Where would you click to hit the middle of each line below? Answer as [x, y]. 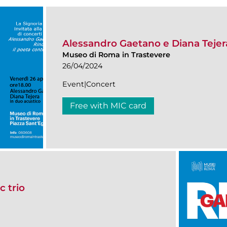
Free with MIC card [108, 106]
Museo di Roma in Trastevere [116, 55]
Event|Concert [89, 84]
